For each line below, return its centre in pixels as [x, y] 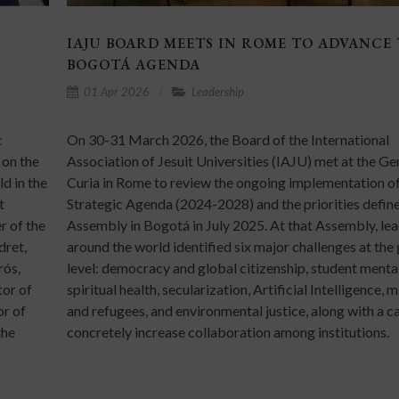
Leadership [217, 91]
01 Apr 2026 [116, 91]
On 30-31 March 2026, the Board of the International [228, 139]
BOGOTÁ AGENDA [134, 64]
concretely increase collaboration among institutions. [228, 331]
